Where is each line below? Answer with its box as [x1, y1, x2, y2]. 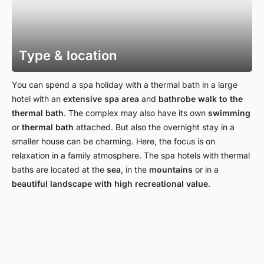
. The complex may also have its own [64, 108, 208, 118]
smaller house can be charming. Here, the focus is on [12, 136, 215, 146]
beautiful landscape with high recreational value [12, 179, 208, 189]
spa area [104, 94, 139, 104]
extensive [63, 94, 102, 104]
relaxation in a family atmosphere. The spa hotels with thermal [12, 150, 250, 160]
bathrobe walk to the [159, 94, 243, 104]
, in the [121, 164, 149, 174]
